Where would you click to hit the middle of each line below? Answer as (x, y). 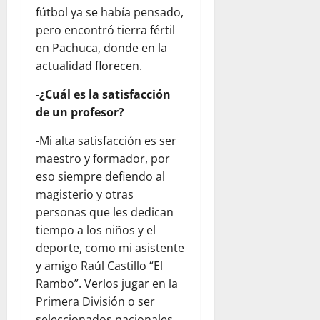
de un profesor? (80, 112)
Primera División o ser (95, 302)
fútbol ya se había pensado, (110, 12)
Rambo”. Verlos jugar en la (107, 284)
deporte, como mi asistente (110, 248)
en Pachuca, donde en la (101, 48)
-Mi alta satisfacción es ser (106, 141)
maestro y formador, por (103, 159)
